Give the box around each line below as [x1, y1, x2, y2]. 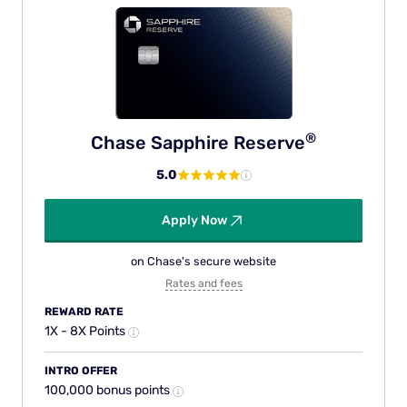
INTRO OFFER [45, 364, 117, 378]
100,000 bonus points [45, 382, 173, 399]
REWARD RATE [45, 305, 124, 319]
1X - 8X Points [45, 323, 128, 340]
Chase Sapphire [91, 132, 233, 154]
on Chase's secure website [131, 254, 276, 269]
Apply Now [162, 213, 227, 229]
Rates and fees [164, 277, 243, 291]
